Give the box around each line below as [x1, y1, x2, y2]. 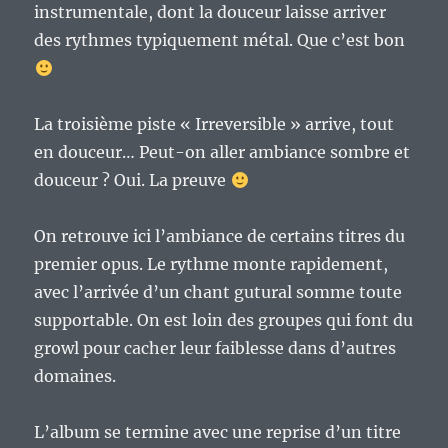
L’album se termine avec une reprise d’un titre [34, 422, 402, 443]
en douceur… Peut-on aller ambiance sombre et [34, 142, 411, 163]
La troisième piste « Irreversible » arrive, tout [34, 114, 395, 135]
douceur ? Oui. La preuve [34, 170, 231, 191]
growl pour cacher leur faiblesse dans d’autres [34, 338, 397, 359]
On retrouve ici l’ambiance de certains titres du [34, 226, 406, 247]
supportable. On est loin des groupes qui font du [34, 310, 414, 331]
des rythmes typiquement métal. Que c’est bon [34, 30, 406, 51]
